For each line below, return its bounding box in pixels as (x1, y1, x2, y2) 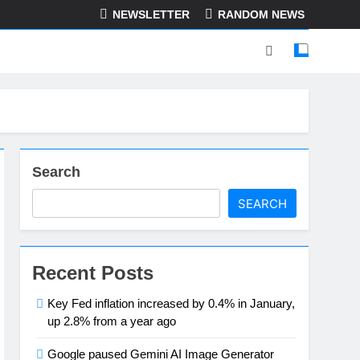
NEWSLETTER (112, 9, 190, 21)
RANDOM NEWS (218, 9, 305, 21)
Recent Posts (32, 262, 154, 284)
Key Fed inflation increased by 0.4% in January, (47, 297, 296, 310)
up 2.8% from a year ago (47, 314, 177, 328)
